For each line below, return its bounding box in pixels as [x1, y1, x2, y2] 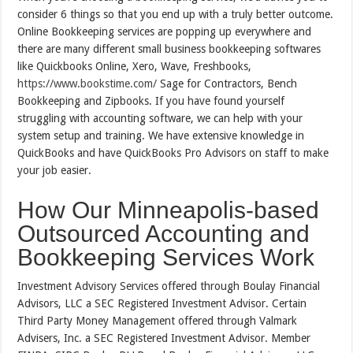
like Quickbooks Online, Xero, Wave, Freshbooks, [17, 60, 252, 73]
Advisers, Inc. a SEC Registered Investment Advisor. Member [17, 332, 311, 345]
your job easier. [17, 164, 92, 177]
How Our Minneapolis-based [17, 197, 320, 224]
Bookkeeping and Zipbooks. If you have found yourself [17, 95, 285, 108]
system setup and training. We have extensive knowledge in [17, 129, 305, 143]
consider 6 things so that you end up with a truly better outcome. [17, 8, 334, 21]
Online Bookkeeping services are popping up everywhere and [17, 25, 312, 39]
